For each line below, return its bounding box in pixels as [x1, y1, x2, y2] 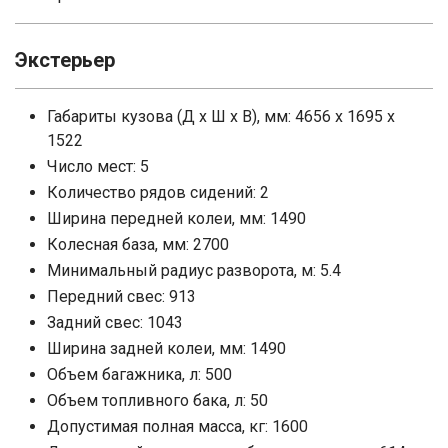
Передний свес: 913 [47, 286, 196, 306]
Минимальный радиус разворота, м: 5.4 [47, 260, 341, 280]
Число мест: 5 [47, 156, 149, 176]
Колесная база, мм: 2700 [47, 234, 229, 254]
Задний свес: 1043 [47, 312, 183, 332]
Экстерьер [15, 47, 115, 72]
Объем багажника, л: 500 [47, 364, 232, 384]
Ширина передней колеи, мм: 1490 [47, 208, 306, 228]
